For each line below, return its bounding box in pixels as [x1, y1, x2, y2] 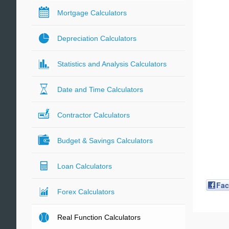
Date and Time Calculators [57, 85, 143, 94]
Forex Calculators [57, 188, 114, 196]
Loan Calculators [57, 162, 112, 170]
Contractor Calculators [57, 111, 130, 119]
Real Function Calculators [57, 213, 141, 221]
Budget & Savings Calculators [57, 136, 153, 145]
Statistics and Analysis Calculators [57, 60, 167, 68]
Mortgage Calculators [57, 9, 127, 17]
